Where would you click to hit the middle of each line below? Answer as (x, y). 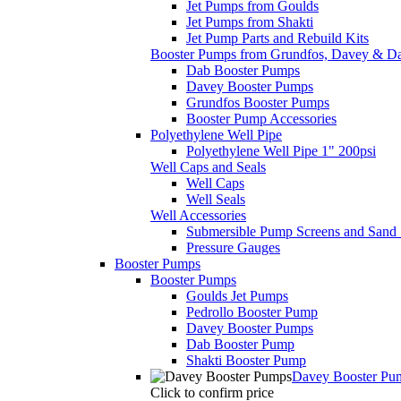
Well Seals (216, 200)
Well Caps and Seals (208, 167)
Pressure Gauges (233, 248)
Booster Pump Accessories (261, 119)
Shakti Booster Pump (246, 361)
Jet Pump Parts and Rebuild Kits (277, 38)
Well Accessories (198, 216)
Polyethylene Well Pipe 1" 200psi (281, 151)
